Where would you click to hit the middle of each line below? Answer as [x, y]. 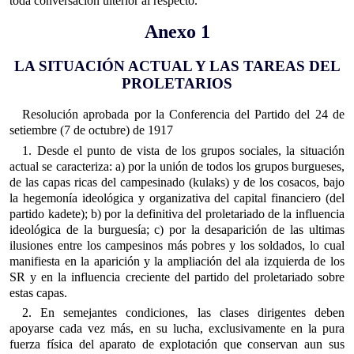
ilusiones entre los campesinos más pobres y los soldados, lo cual [177, 245]
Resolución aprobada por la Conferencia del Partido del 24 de [183, 115]
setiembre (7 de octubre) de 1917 [92, 130]
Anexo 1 [177, 32]
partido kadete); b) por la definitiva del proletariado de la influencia [177, 213]
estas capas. [39, 292]
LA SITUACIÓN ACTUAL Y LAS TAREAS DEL [177, 66]
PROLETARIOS [177, 83]
